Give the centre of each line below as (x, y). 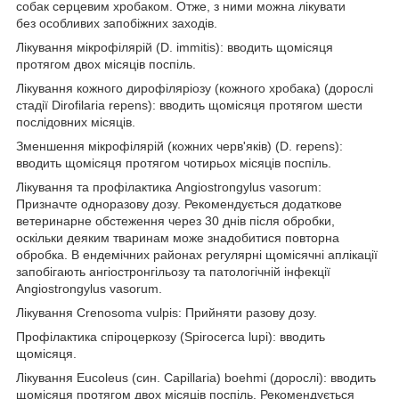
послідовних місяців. (76, 122)
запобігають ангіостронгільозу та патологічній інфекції (173, 271)
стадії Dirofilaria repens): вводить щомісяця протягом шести (189, 105)
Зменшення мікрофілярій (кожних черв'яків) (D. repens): (179, 146)
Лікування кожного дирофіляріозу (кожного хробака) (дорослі (195, 88)
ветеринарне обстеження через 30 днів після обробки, (175, 220)
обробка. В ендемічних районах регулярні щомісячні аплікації (197, 254)
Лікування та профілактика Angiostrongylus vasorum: (169, 187)
